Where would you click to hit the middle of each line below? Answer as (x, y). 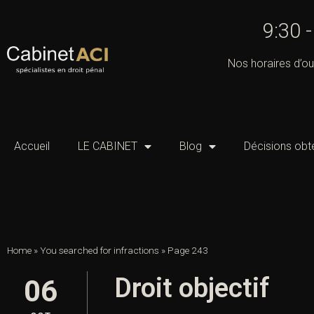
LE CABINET (108, 146)
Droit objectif (192, 288)
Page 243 (188, 251)
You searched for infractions (100, 251)
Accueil (32, 146)
